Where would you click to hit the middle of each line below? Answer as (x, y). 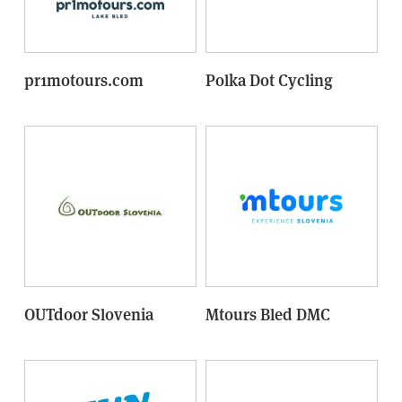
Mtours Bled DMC (268, 314)
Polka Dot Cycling (269, 80)
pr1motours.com (84, 80)
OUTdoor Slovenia (89, 314)
